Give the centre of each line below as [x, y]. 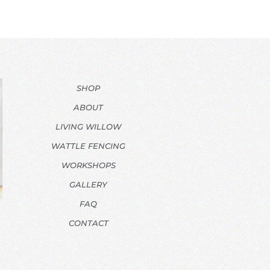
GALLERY [88, 185]
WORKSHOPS [88, 165]
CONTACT [88, 223]
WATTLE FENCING [88, 146]
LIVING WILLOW [88, 127]
